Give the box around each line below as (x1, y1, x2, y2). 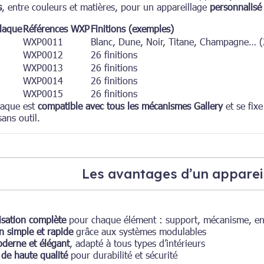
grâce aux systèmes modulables (73, 226, 206, 237)
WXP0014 (23, 75, 63, 87)
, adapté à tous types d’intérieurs (70, 237, 205, 249)
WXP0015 (23, 88, 63, 100)
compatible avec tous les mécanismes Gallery (38, 100, 223, 112)
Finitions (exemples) (91, 23, 174, 35)
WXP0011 (23, 36, 63, 48)
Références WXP (23, 23, 90, 35)
